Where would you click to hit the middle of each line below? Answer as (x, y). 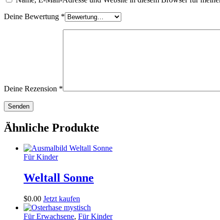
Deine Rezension (31, 88)
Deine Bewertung (32, 16)
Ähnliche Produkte (52, 127)
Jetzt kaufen (62, 199)
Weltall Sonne (59, 178)
